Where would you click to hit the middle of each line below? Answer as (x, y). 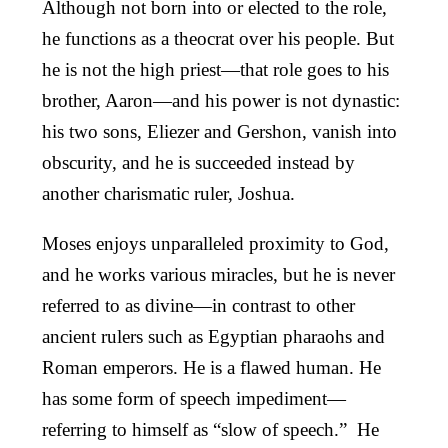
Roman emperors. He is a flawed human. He (211, 367)
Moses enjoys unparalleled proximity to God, (215, 243)
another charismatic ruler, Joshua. (168, 193)
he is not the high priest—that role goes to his (215, 69)
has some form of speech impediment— (194, 398)
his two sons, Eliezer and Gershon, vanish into (219, 131)
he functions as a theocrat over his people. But (218, 38)
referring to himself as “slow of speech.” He (210, 429)
